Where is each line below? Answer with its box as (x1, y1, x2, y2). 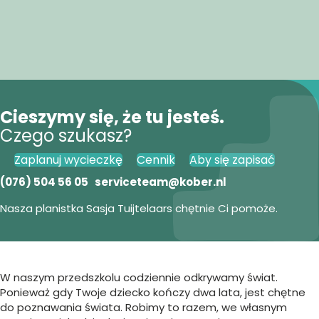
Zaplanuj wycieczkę (14, 152, 122, 168)
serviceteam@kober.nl (95, 174, 226, 189)
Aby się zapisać (189, 152, 275, 168)
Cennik (137, 152, 175, 168)
